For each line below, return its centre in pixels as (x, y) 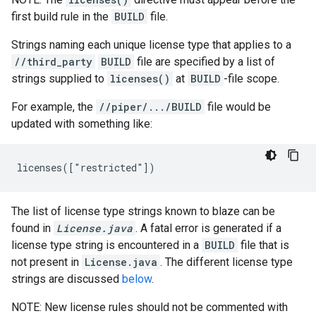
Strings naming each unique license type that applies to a (151, 45)
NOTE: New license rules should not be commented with (150, 307)
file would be (238, 107)
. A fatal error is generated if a (208, 228)
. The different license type (226, 262)
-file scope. (251, 79)
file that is (263, 245)
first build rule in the (61, 17)
